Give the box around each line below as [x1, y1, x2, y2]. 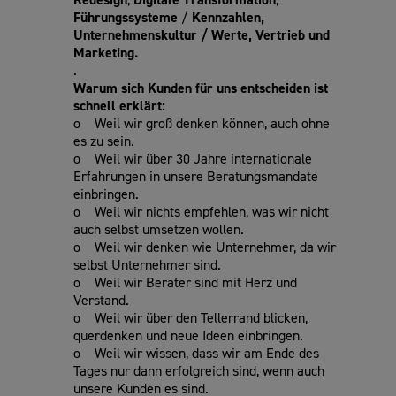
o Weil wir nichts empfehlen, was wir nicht [73, 202, 329, 221]
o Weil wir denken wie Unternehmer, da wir [73, 237, 336, 256]
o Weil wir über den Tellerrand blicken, [73, 308, 308, 327]
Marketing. [73, 42, 138, 62]
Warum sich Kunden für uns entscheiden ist [73, 78, 328, 97]
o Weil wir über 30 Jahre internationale [73, 148, 312, 168]
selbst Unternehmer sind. [73, 255, 221, 274]
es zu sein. [73, 131, 134, 150]
